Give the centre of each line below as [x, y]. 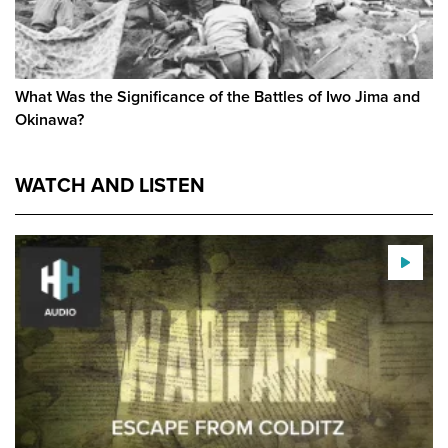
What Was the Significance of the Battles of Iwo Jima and [217, 96]
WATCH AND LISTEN [110, 184]
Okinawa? [49, 119]
